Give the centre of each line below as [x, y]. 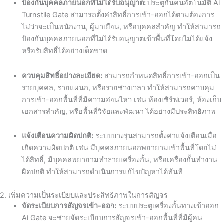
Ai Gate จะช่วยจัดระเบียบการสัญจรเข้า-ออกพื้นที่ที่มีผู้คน [112, 217]
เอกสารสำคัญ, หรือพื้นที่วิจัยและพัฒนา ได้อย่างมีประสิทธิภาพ [118, 111]
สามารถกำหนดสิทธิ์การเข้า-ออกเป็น [161, 75]
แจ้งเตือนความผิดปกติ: [57, 136]
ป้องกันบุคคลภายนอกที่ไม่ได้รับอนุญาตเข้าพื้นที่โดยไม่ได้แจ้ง [117, 39]
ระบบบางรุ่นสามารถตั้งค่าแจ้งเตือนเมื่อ [155, 136]
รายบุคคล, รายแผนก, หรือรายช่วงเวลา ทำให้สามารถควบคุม [118, 87]
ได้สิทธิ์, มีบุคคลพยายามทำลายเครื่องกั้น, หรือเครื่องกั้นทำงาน [119, 160]
